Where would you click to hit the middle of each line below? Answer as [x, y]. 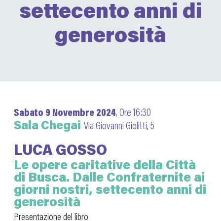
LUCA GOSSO [60, 149]
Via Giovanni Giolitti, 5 [119, 125]
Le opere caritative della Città [105, 165]
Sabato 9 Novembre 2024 [65, 112]
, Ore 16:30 [133, 112]
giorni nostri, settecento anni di [110, 189]
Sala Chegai [47, 125]
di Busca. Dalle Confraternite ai [109, 177]
